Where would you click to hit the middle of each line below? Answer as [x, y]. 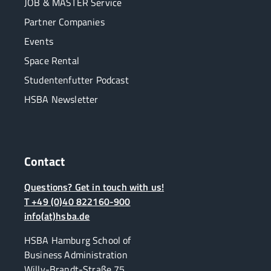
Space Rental [52, 60]
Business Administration [76, 254]
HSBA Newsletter [61, 99]
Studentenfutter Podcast [77, 80]
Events [39, 41]
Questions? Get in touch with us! [94, 187]
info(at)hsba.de [57, 216]
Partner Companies [64, 21]
